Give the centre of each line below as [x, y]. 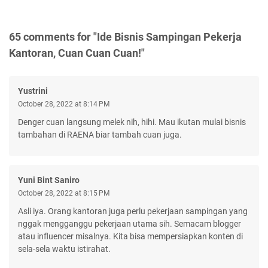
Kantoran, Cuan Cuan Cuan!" [77, 53]
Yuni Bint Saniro [49, 180]
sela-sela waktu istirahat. [64, 249]
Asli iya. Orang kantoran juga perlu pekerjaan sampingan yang [133, 211]
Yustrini [33, 91]
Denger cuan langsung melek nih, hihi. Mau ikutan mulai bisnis [132, 122]
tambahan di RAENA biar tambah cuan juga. [100, 134]
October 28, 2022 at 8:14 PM [64, 104]
